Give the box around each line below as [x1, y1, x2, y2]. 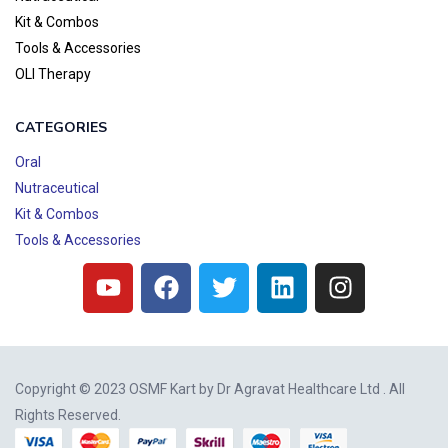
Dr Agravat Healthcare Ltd [217, 380, 380, 397]
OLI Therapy [15, 65, 91, 82]
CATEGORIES [15, 117, 107, 137]
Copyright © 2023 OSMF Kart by [15, 380, 217, 397]
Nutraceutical [15, 179, 99, 196]
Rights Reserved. [15, 406, 121, 423]
